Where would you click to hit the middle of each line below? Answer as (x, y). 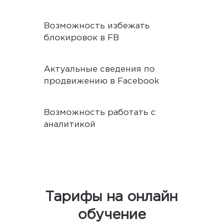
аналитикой (70, 124)
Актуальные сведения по (99, 69)
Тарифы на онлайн (111, 197)
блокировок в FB (81, 38)
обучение (111, 215)
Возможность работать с (100, 112)
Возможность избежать (97, 26)
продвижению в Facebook (102, 81)
